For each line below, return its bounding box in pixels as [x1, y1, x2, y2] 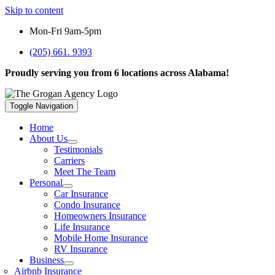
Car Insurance [54, 188, 108, 199]
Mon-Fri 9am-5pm [29, 26, 101, 36]
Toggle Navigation [10, 101, 73, 110]
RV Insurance [54, 244, 107, 254]
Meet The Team [54, 166, 115, 177]
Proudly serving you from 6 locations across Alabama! [5, 68, 229, 78]
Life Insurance [54, 222, 110, 232]
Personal [29, 177, 63, 188]
